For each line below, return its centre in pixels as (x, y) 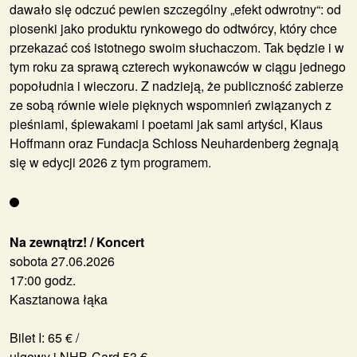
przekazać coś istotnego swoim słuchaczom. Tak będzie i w (177, 48)
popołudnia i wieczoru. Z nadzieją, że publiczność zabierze (177, 86)
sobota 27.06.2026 (62, 261)
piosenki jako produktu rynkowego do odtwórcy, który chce (173, 29)
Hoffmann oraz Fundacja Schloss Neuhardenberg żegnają (174, 143)
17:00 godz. (43, 280)
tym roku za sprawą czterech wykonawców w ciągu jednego (178, 67)
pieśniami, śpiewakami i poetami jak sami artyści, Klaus (166, 124)
